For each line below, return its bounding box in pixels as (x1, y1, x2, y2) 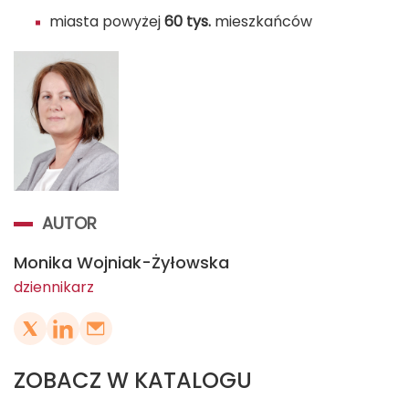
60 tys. (164, 11, 211, 33)
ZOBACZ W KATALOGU (14, 365, 252, 396)
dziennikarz (14, 277, 94, 299)
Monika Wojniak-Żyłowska (14, 251, 229, 275)
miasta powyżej (49, 11, 164, 33)
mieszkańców (211, 11, 312, 33)
